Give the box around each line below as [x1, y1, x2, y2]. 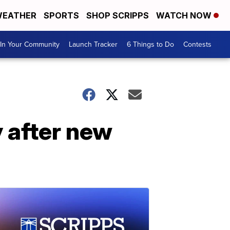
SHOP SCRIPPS [86, 10, 149, 21]
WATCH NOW [156, 10, 214, 21]
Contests [183, 39, 212, 50]
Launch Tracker [69, 39, 118, 50]
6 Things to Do [127, 39, 174, 50]
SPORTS [44, 10, 79, 21]
